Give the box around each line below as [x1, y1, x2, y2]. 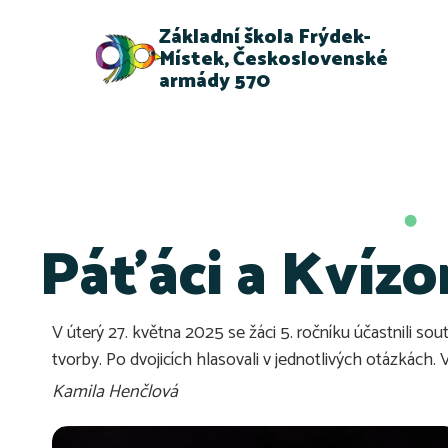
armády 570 [159, 64, 271, 98]
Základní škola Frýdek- [159, 20, 372, 54]
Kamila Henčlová [52, 376, 178, 407]
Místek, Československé [159, 42, 389, 76]
